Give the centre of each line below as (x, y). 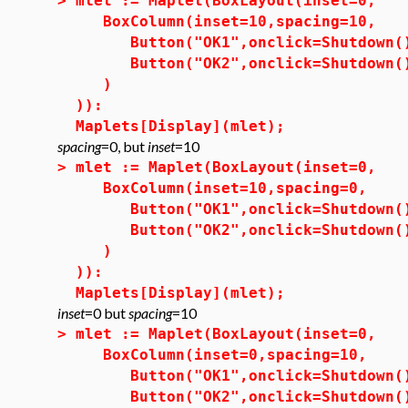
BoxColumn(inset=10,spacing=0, (221, 188)
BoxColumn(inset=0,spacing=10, (221, 355)
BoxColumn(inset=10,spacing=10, (226, 21)
